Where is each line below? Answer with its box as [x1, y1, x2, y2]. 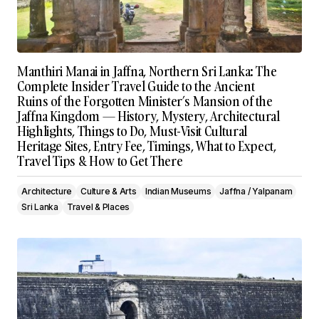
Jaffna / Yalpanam [219, 186, 293, 197]
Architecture [21, 186, 73, 197]
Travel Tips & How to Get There [17, 152, 183, 170]
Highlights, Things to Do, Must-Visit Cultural [17, 122, 247, 140]
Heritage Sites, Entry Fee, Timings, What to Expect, [17, 137, 276, 155]
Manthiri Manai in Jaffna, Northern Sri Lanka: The [17, 63, 277, 80]
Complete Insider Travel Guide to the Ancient [17, 78, 255, 95]
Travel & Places [66, 202, 130, 212]
